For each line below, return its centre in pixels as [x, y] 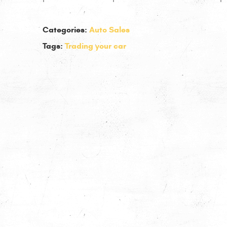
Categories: [65, 30]
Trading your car [96, 46]
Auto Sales [109, 30]
